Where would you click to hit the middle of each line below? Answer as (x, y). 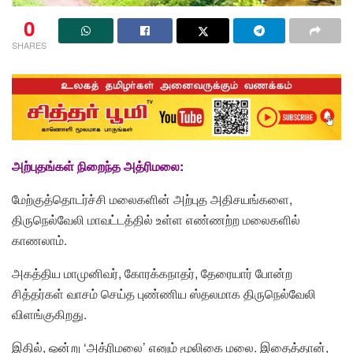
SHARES (29, 45)
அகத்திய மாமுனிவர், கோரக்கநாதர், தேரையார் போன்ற (152, 273)
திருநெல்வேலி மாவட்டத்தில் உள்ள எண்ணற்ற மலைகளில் (156, 220)
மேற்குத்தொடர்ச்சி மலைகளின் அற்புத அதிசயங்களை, (152, 199)
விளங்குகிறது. (49, 314)
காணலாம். (39, 240)
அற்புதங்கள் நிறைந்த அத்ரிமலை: (98, 166)
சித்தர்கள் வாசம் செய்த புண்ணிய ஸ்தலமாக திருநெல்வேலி (164, 294)
